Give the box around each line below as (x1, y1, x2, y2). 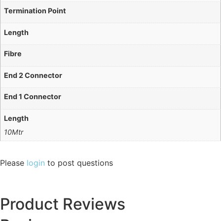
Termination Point (4, 6, 67, 15)
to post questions (45, 158, 113, 168)
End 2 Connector (4, 71, 63, 79)
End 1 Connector (4, 92, 62, 101)
